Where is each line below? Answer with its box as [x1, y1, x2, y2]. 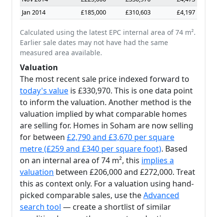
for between [20, 132, 67, 142]
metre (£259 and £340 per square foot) [20, 143, 161, 154]
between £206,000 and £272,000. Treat [54, 167, 195, 177]
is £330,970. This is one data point [68, 85, 193, 96]
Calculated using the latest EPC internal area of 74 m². [20, 28, 196, 37]
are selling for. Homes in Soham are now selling [20, 120, 193, 131]
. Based [161, 143, 187, 154]
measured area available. [20, 48, 102, 57]
